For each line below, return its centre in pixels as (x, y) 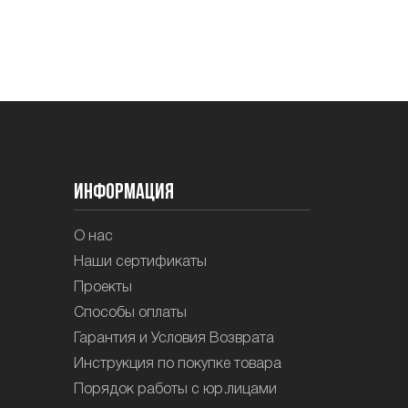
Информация (124, 194)
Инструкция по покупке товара (178, 364)
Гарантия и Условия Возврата (174, 338)
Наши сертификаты (140, 262)
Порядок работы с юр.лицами (175, 389)
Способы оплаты (130, 313)
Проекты (103, 287)
